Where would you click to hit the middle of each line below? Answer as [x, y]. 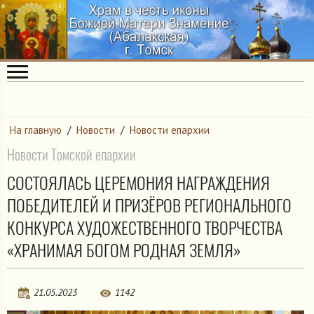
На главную [36, 130]
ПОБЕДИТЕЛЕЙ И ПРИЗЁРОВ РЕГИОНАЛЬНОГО [149, 205]
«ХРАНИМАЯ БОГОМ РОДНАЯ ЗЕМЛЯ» [124, 250]
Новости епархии [170, 130]
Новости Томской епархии [71, 154]
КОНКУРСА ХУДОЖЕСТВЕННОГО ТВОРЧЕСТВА [145, 227]
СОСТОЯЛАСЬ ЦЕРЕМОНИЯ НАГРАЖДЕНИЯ [138, 183]
